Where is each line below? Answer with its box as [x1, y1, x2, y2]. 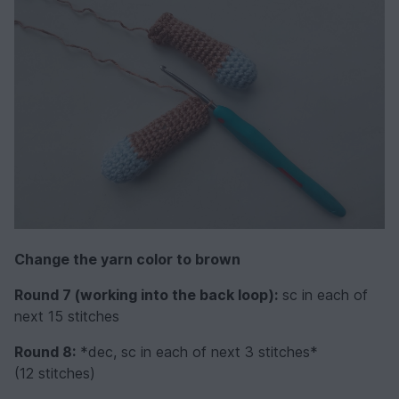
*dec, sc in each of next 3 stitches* [76, 342, 318, 361]
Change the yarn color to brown [14, 249, 240, 268]
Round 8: [14, 342, 76, 361]
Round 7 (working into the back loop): [14, 285, 278, 304]
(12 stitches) [14, 363, 95, 382]
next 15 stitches [14, 306, 119, 325]
